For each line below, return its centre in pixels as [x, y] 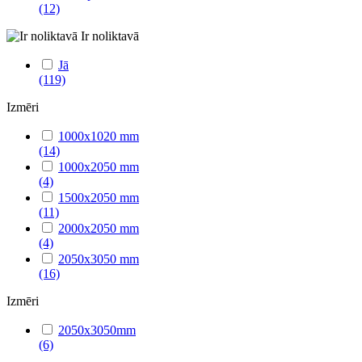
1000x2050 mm [99, 167]
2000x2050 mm [99, 229]
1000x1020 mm [99, 137]
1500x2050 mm [99, 198]
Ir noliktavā [110, 36]
